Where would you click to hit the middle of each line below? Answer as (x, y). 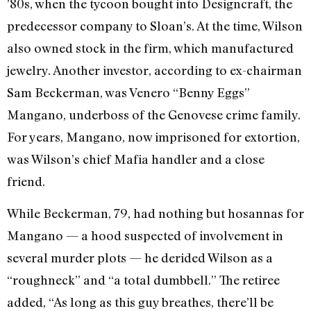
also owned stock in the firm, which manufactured (150, 48)
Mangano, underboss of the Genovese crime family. (154, 114)
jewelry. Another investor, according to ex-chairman (154, 70)
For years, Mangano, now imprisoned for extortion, (153, 136)
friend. (26, 181)
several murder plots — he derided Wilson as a (140, 258)
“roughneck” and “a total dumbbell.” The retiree (143, 280)
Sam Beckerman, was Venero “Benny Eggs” (128, 92)
